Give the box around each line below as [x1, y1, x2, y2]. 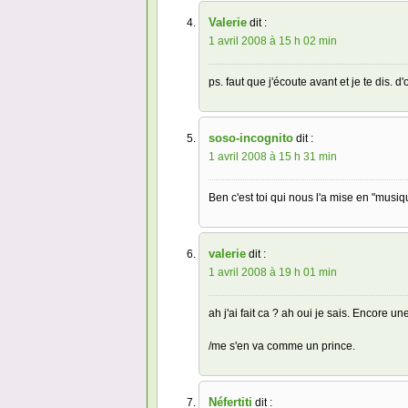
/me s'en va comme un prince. [209, 340, 355, 353]
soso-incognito [209, 131, 293, 146]
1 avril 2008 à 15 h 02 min [209, 35, 337, 48]
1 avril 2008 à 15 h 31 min [209, 150, 337, 164]
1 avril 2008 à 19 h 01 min [209, 266, 337, 280]
